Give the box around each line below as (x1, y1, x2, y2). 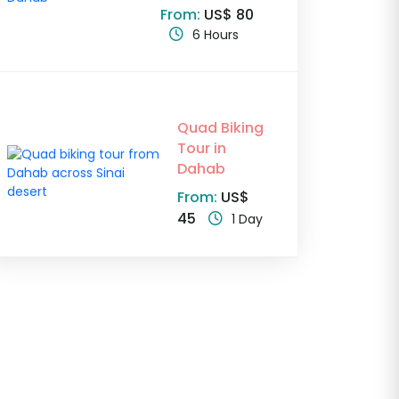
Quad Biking (176, 118, 264, 139)
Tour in (176, 138, 226, 159)
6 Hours (192, 26, 240, 45)
